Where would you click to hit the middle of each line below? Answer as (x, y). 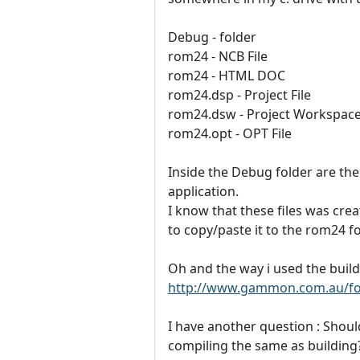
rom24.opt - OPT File (230, 133)
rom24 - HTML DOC (227, 75)
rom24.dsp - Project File (239, 94)
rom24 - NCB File (218, 56)
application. (203, 191)
